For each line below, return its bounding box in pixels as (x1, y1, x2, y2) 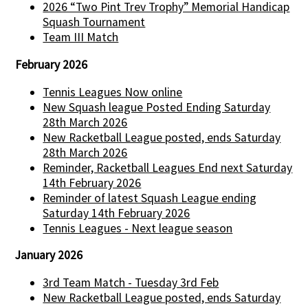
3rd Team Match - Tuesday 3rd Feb (43, 274, 219, 290)
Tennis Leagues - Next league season (43, 220, 233, 236)
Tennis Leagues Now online (43, 84, 183, 100)
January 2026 (15, 247, 83, 263)
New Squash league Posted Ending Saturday (43, 99, 271, 115)
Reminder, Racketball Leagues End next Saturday (43, 159, 293, 175)
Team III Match (43, 30, 119, 45)
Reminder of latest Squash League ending (43, 190, 257, 206)
